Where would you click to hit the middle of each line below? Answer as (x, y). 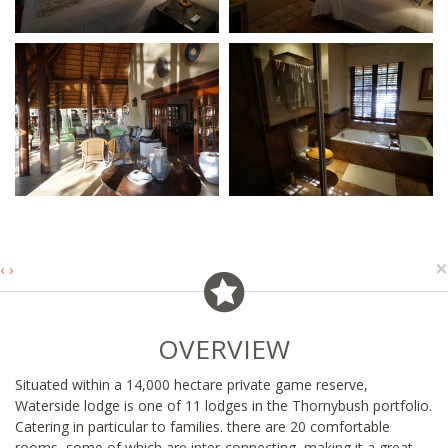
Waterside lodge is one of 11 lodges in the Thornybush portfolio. (223, 405)
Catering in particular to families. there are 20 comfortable (202, 426)
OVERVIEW (224, 348)
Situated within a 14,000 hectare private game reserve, (191, 384)
